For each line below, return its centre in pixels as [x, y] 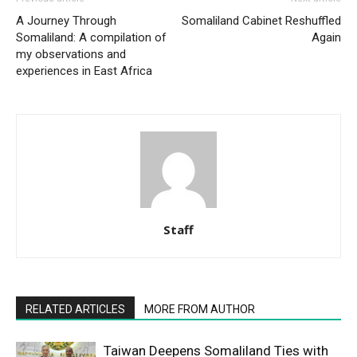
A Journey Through [66, 20]
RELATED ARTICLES [75, 309]
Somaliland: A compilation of [91, 37]
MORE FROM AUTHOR [200, 309]
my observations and [71, 54]
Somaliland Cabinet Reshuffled [261, 20]
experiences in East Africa [86, 71]
